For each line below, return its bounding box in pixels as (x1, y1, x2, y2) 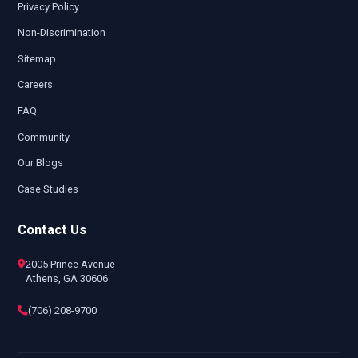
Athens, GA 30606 (25, 272, 108, 284)
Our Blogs (17, 157, 63, 169)
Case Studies (17, 182, 78, 195)
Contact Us (17, 221, 86, 237)
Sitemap (17, 52, 56, 65)
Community (17, 130, 70, 143)
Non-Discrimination (17, 26, 105, 39)
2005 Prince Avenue (25, 257, 115, 270)
